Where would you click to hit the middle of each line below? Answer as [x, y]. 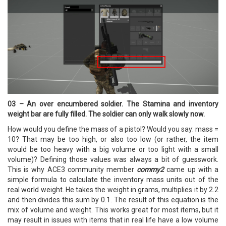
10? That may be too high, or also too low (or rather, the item [113, 139]
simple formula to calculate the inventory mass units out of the [113, 180]
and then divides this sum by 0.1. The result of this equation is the [113, 200]
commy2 [151, 170]
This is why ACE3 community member [72, 170]
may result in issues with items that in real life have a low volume [113, 220]
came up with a [191, 170]
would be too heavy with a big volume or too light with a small [113, 150]
